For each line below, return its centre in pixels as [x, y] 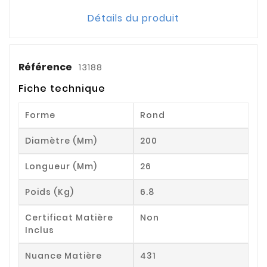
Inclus [40, 230]
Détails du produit [133, 18]
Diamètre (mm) [61, 140]
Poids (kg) [49, 192]
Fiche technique [62, 88]
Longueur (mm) [61, 166]
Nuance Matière [63, 255]
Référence [46, 67]
